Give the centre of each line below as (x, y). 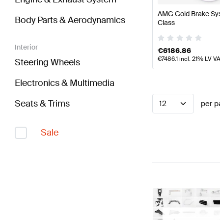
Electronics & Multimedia (65, 83)
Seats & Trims (42, 104)
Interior (26, 47)
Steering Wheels (47, 63)
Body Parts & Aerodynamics (70, 20)
